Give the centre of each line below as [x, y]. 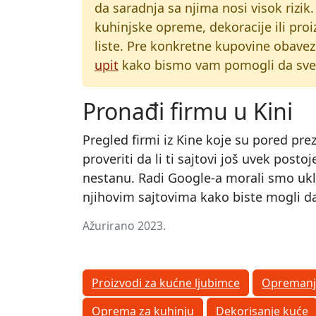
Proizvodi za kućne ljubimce [166, 283]
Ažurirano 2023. [124, 226]
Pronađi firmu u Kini [188, 111]
